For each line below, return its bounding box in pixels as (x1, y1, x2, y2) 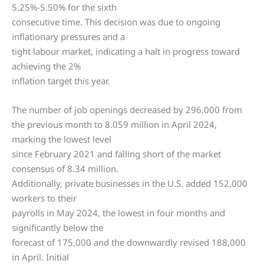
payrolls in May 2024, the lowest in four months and (12, 207, 225, 219)
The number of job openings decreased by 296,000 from (12, 104, 242, 116)
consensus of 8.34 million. (12, 163, 118, 175)
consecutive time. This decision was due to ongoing (12, 16, 220, 28)
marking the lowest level (12, 133, 111, 146)
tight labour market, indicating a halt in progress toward (12, 45, 240, 58)
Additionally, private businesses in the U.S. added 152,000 (12, 177, 247, 190)
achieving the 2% (12, 60, 81, 72)
